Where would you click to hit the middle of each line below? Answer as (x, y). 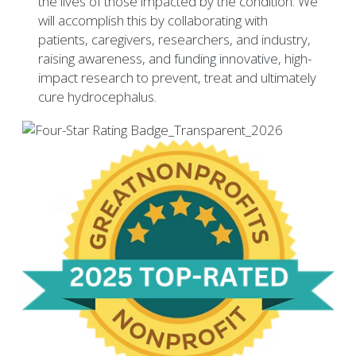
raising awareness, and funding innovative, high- (175, 59)
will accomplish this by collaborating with (153, 21)
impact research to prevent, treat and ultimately (177, 78)
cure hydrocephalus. (97, 97)
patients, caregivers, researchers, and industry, (174, 40)
